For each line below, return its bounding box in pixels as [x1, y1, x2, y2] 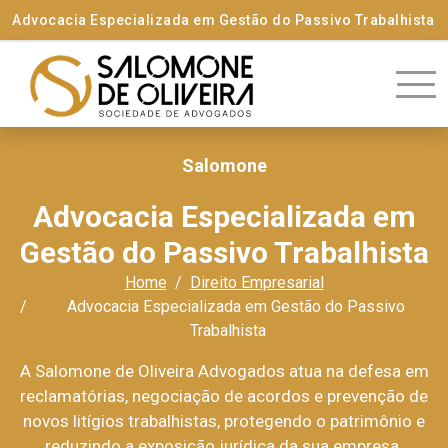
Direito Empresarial [189, 273, 324, 292]
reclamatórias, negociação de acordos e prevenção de [20, 386, 428, 406]
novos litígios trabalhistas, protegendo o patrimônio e [23, 411, 425, 431]
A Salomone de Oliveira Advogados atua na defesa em [19, 361, 429, 381]
